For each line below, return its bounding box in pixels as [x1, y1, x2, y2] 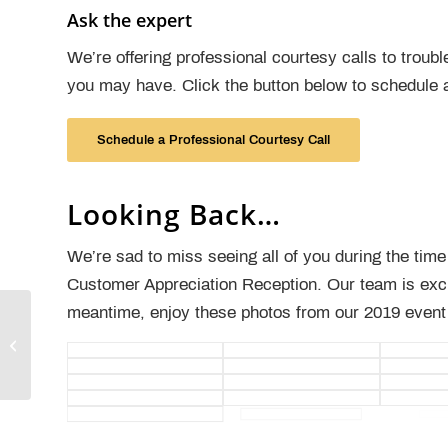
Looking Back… [67, 194, 281, 233]
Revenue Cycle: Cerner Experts [35, 336, 218, 351]
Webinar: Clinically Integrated [35, 315, 204, 330]
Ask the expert [67, 7, 192, 32]
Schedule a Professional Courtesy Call [97, 132, 330, 147]
